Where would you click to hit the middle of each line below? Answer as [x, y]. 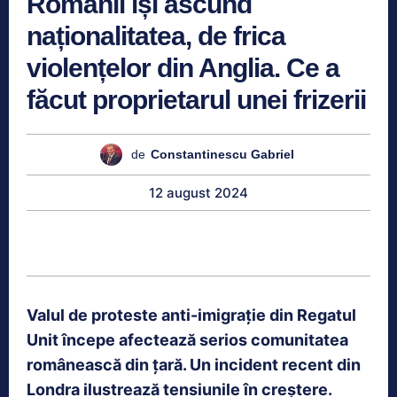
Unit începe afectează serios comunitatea [187, 339]
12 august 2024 [198, 192]
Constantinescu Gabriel [222, 155]
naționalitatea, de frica [156, 35]
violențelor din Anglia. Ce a [183, 67]
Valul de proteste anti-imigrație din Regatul [191, 315]
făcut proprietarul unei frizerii [196, 99]
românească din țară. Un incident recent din [194, 364]
